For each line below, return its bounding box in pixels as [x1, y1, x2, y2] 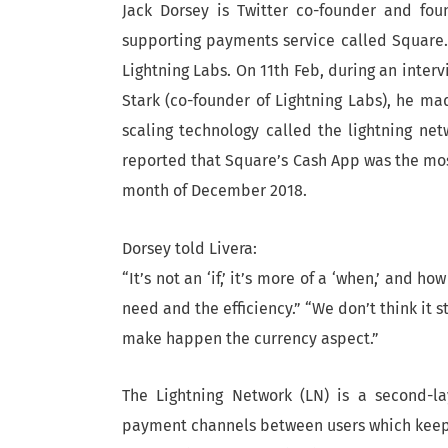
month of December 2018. [122, 181, 307, 201]
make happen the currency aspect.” [122, 328, 379, 348]
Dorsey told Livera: [122, 238, 257, 258]
